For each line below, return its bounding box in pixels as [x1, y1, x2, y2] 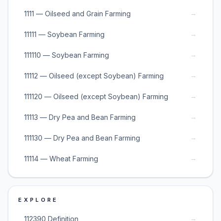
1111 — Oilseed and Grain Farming [24, 9, 131, 18]
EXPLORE [18, 196, 59, 203]
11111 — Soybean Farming [24, 30, 105, 38]
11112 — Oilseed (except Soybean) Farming [24, 71, 164, 80]
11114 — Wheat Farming [24, 154, 98, 163]
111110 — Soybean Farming [24, 50, 109, 59]
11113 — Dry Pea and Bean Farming [24, 112, 136, 121]
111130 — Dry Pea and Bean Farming [24, 133, 140, 142]
